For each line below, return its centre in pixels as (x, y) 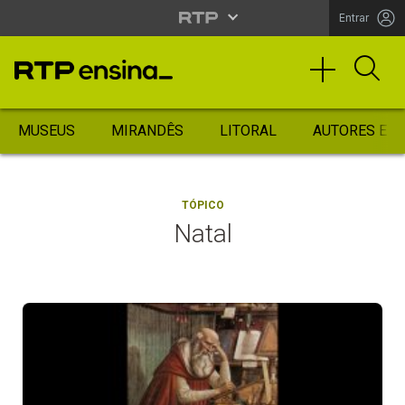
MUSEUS (47, 131)
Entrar (354, 18)
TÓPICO (202, 205)
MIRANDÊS (147, 131)
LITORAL (248, 131)
